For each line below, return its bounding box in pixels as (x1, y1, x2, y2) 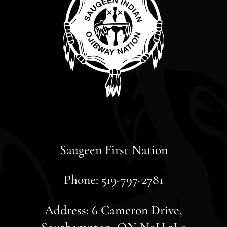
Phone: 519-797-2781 (64, 172, 163, 188)
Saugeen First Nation (59, 141, 168, 158)
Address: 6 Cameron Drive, (45, 202, 182, 218)
